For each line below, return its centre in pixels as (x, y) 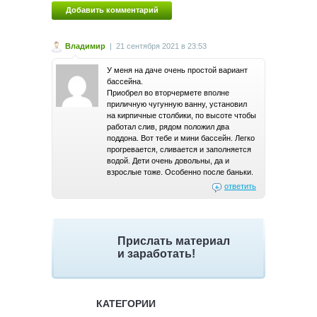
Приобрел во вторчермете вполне (168, 92)
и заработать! (156, 253)
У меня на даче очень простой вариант (177, 70)
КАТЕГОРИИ (126, 303)
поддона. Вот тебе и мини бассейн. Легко (181, 138)
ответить (240, 186)
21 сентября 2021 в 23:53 (161, 46)
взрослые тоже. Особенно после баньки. (180, 172)
